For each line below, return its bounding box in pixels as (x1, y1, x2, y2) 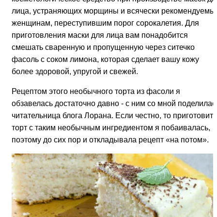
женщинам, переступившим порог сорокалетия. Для (12, 19, 199, 28)
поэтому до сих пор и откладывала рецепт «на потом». (12, 136, 209, 144)
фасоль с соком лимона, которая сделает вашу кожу (12, 55, 199, 64)
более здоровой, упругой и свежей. (12, 67, 138, 76)
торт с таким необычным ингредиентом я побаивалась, (12, 124, 210, 132)
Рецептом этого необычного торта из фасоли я (12, 87, 180, 96)
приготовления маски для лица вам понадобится (12, 31, 188, 40)
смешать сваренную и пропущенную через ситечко (12, 43, 195, 52)
